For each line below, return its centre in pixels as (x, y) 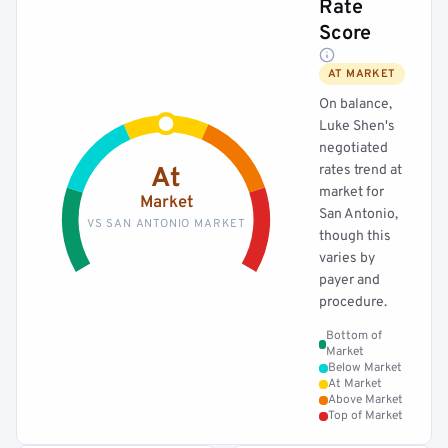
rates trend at (360, 170)
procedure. (353, 302)
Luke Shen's (357, 126)
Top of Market (365, 416)
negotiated (353, 148)
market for (351, 192)
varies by (347, 258)
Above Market (365, 400)
